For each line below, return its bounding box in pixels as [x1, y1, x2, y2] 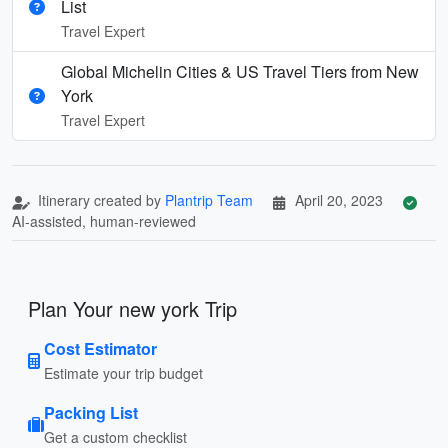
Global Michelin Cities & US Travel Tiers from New [61, 59, 419, 83]
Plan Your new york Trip [28, 293, 237, 323]
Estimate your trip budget [44, 362, 203, 383]
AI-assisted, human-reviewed [12, 210, 196, 231]
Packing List [44, 400, 138, 424]
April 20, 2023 [295, 189, 383, 210]
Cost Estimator [44, 336, 157, 360]
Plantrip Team [165, 189, 253, 210]
